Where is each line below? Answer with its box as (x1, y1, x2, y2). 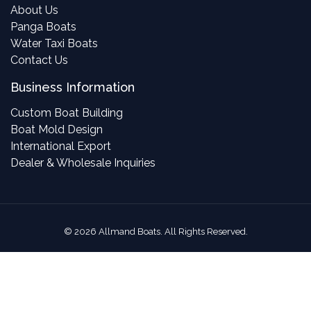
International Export (10, 139, 111, 153)
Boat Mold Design (10, 122, 103, 136)
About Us (10, 3, 58, 17)
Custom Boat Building (10, 106, 123, 119)
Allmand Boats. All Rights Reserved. (96, 226, 248, 237)
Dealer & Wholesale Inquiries (10, 155, 155, 169)
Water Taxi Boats (10, 36, 98, 50)
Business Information (10, 79, 135, 94)
